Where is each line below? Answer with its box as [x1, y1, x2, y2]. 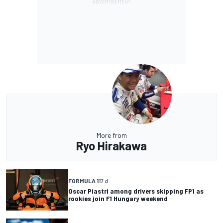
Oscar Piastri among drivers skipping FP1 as [68, 187, 204, 196]
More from [96, 130, 127, 139]
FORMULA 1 [68, 177, 99, 185]
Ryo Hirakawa [76, 138, 147, 153]
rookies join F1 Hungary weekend [68, 194, 168, 203]
